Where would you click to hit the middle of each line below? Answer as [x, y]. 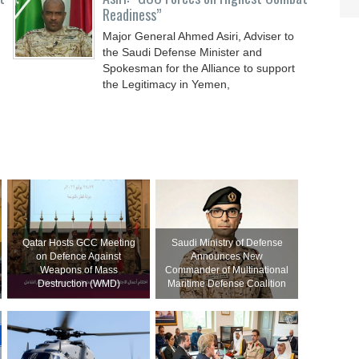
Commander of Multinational [227, 270]
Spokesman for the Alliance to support [199, 68]
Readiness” [132, 14]
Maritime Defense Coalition [227, 284]
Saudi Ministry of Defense [227, 243]
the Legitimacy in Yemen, [167, 84]
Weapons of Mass [79, 270]
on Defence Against [79, 256]
